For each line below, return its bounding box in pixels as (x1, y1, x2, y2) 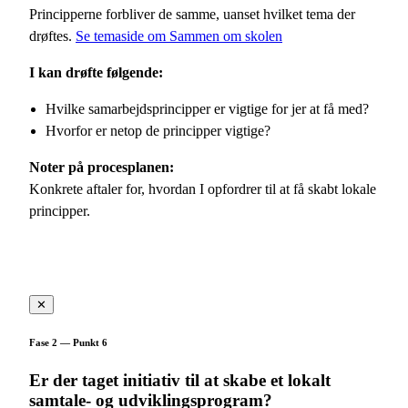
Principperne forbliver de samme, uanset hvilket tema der (29, 5, 355, 22)
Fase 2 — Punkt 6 (29, 336, 107, 348)
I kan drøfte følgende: (29, 64, 163, 80)
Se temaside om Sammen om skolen (76, 27, 282, 44)
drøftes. (29, 27, 76, 44)
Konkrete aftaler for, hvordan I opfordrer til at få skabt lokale (29, 180, 376, 197)
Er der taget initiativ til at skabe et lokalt (29, 370, 331, 390)
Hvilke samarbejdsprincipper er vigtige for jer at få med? (46, 100, 369, 117)
